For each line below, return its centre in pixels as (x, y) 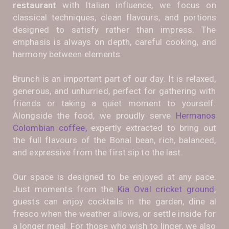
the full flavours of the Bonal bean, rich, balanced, (114, 140)
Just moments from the (65, 189)
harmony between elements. (68, 54)
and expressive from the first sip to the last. (98, 152)
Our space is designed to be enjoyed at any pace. (114, 177)
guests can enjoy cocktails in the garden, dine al (114, 201)
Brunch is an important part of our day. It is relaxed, (114, 78)
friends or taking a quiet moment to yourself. (114, 103)
